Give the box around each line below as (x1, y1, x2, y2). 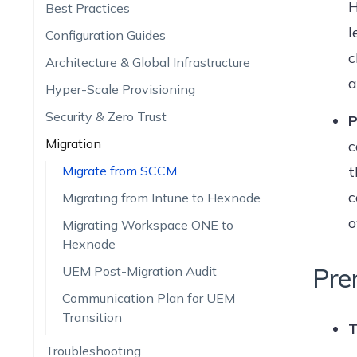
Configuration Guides (45, 27, 166, 43)
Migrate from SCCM (61, 163, 177, 178)
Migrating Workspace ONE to (61, 217, 233, 233)
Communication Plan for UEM (61, 290, 235, 306)
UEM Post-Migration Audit (61, 263, 217, 279)
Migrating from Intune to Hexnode (61, 190, 261, 206)
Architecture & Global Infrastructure (45, 54, 250, 70)
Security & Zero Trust (45, 108, 167, 124)
